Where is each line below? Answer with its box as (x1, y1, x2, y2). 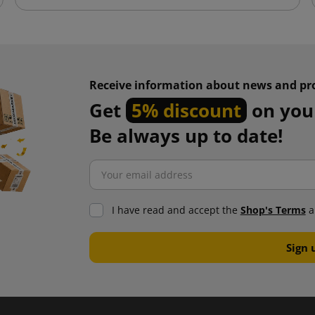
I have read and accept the (111, 204, 240, 217)
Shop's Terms (240, 204, 306, 217)
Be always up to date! (89, 123, 283, 148)
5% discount (131, 98, 241, 123)
